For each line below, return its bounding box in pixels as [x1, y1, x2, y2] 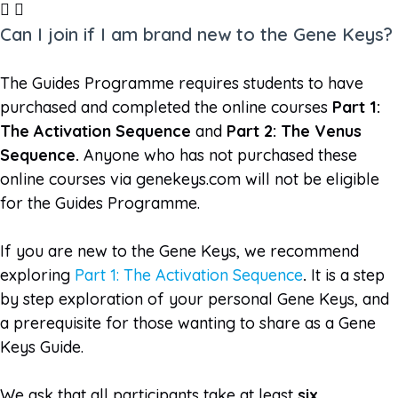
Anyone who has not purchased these [84, 144, 357, 165]
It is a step [311, 264, 385, 285]
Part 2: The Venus [227, 120, 362, 141]
